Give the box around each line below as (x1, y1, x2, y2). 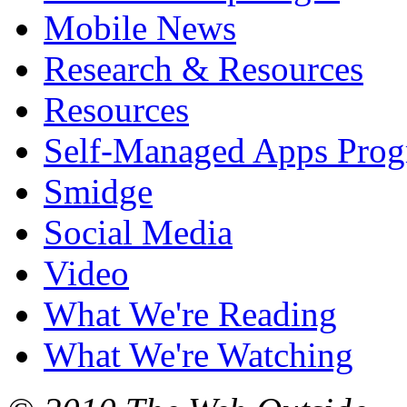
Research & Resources (44, 49, 363, 89)
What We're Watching (44, 335, 353, 375)
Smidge (44, 172, 153, 212)
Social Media (44, 213, 233, 253)
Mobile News (44, 8, 236, 48)
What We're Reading (44, 294, 337, 334)
